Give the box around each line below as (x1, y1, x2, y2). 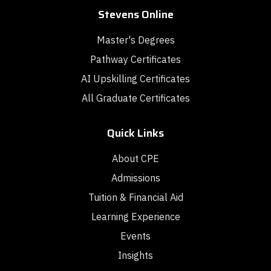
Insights (118, 249, 153, 262)
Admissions (111, 172, 160, 184)
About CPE (112, 152, 159, 165)
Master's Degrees (96, 34, 175, 47)
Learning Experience (91, 211, 180, 223)
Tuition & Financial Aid (88, 191, 183, 204)
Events (120, 230, 151, 243)
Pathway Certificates (90, 53, 181, 66)
